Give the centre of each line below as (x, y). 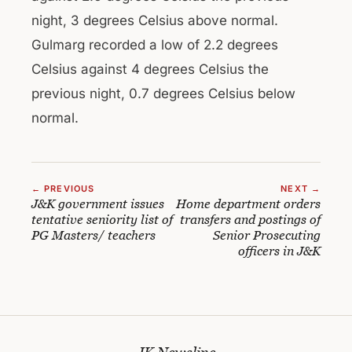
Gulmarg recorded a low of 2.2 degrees (155, 45)
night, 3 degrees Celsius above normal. (155, 20)
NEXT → (301, 189)
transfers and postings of (250, 219)
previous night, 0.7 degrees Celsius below (163, 93)
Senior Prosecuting (267, 235)
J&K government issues (98, 203)
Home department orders (248, 203)
